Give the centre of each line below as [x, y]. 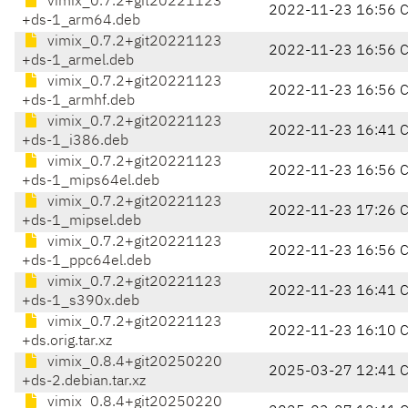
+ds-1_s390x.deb [81, 302]
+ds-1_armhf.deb [78, 102]
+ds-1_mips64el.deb [91, 182]
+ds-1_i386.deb [75, 142]
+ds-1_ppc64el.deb [87, 262]
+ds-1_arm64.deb [81, 21]
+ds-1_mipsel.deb [82, 222]
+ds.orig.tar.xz [67, 342]
